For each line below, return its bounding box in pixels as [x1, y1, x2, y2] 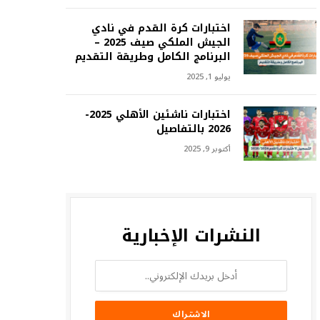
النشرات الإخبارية [121, 219, 261, 252]
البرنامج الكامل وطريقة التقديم [74, 46, 231, 66]
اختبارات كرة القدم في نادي [91, 18, 231, 38]
